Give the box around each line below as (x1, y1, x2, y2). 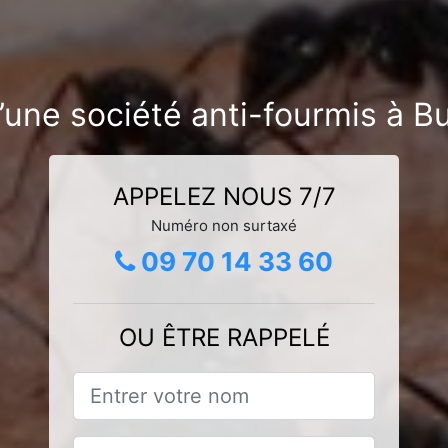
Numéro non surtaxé (151, 215, 297, 235)
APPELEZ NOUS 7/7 (112, 181, 336, 211)
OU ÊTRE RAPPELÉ (118, 322, 330, 352)
